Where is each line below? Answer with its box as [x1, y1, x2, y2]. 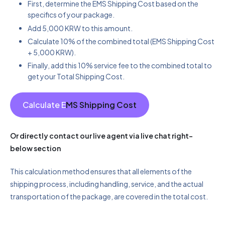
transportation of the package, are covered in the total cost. [10, 191, 208, 201]
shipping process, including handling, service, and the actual [10, 179, 203, 188]
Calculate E [23, 99, 66, 110]
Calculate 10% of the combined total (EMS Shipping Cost [28, 36, 214, 46]
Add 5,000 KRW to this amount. [28, 23, 133, 33]
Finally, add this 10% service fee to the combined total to [28, 60, 212, 70]
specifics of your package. [28, 10, 115, 20]
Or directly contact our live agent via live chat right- [10, 131, 193, 140]
